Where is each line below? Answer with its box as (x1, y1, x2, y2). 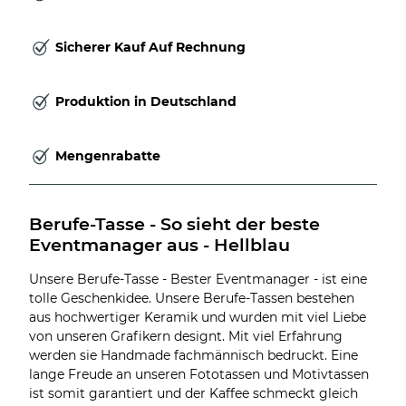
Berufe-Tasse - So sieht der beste (29, 212, 324, 235)
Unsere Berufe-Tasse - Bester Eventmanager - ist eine (29, 270, 367, 287)
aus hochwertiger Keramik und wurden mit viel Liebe (29, 308, 366, 325)
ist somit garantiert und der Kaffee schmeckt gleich (29, 384, 358, 401)
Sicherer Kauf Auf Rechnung (55, 39, 246, 56)
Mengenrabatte (55, 148, 160, 165)
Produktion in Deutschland (55, 93, 237, 111)
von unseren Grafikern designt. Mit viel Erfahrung (29, 327, 343, 344)
